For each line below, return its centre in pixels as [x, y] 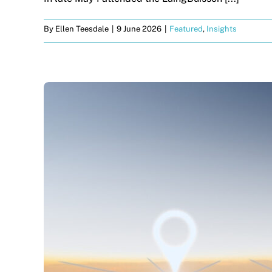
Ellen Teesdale [82, 29]
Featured [186, 29]
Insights [222, 29]
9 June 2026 [139, 29]
